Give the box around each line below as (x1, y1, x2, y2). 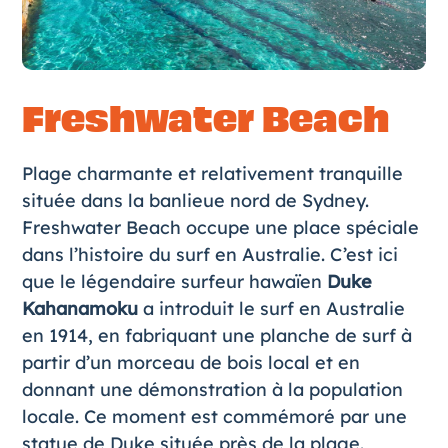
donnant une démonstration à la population (21, 378, 403, 402)
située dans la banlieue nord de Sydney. (21, 189, 369, 213)
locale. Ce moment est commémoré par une (21, 405, 407, 429)
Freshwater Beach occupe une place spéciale (21, 216, 419, 240)
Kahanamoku (21, 297, 143, 321)
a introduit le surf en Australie (142, 297, 405, 321)
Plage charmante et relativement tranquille (21, 162, 403, 186)
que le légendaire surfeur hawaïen (21, 270, 327, 294)
